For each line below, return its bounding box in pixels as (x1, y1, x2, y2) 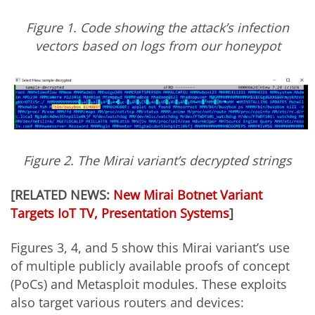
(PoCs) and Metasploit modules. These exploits (11, 276, 287, 293)
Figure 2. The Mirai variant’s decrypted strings (23, 151, 292, 169)
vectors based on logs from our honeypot (34, 37, 281, 54)
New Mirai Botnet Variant (113, 186, 262, 204)
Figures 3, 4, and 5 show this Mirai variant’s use (11, 239, 290, 257)
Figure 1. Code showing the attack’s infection (26, 18, 289, 36)
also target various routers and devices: (11, 294, 244, 311)
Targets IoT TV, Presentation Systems (11, 205, 229, 222)
